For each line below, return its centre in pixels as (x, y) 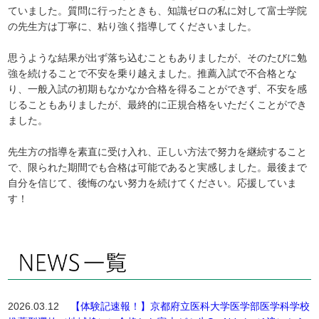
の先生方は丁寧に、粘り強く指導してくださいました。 (133, 26)
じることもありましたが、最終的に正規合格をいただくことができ (158, 105)
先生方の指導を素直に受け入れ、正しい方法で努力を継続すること (158, 152)
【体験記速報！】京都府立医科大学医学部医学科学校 (190, 306)
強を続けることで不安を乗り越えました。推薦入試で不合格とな (153, 73)
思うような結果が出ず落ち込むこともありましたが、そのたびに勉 (158, 58)
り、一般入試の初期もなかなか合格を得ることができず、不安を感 (158, 89)
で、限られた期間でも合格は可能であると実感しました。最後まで (158, 167)
